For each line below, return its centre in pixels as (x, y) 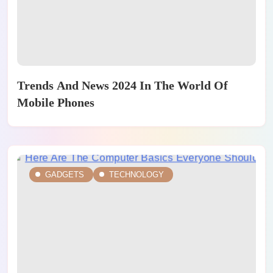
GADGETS (65, 174)
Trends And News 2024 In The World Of (122, 85)
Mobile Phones (56, 102)
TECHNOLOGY (136, 174)
